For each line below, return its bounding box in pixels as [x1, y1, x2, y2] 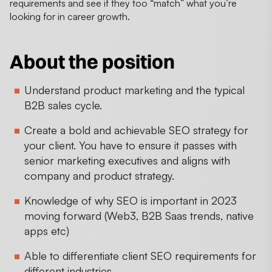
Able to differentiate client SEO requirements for [24, 248, 256, 262]
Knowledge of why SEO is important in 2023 [24, 193, 237, 207]
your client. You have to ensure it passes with [24, 138, 237, 152]
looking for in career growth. [10, 10, 130, 22]
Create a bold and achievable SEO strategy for [24, 123, 248, 137]
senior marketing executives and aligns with [24, 153, 230, 167]
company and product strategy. [24, 168, 174, 182]
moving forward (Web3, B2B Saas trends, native [24, 208, 254, 222]
